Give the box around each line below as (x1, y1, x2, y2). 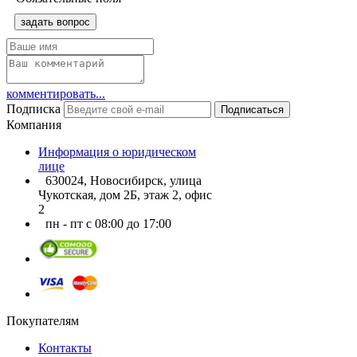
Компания (6, 117, 61, 131)
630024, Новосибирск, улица (45, 173, 202, 187)
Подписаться (221, 103, 284, 116)
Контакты (38, 340, 92, 355)
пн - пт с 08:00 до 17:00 (45, 216, 171, 230)
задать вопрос (21, 15, 90, 28)
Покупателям (6, 313, 79, 328)
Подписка (6, 101, 61, 116)
